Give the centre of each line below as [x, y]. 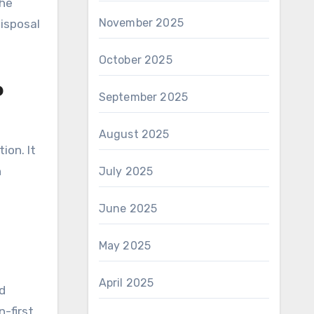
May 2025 [125, 246]
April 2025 [126, 283]
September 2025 [143, 97]
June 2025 [128, 209]
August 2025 [134, 134]
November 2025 [141, 23]
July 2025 [126, 171]
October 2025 [135, 60]
